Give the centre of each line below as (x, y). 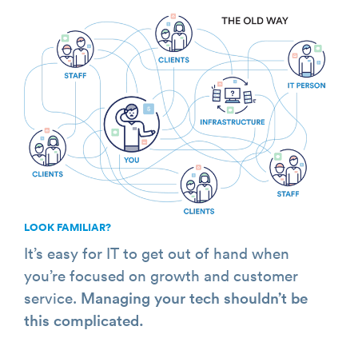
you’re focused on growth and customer (161, 275)
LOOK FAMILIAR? (68, 227)
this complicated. (84, 320)
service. (53, 298)
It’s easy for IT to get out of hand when (157, 253)
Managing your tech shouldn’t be (195, 298)
